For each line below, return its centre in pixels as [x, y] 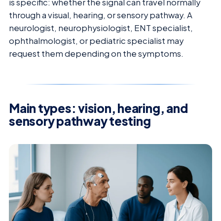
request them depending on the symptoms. [96, 54]
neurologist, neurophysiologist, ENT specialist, [101, 28]
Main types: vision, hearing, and [98, 108]
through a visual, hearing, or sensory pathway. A [101, 15]
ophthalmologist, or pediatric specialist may [96, 41]
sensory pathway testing [80, 121]
